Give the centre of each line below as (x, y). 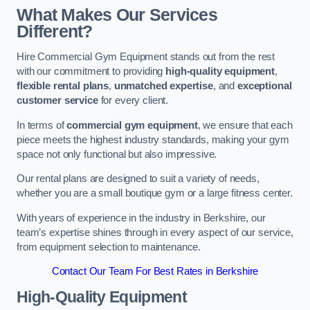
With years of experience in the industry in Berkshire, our (141, 218)
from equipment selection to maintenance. (109, 247)
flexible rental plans (63, 86)
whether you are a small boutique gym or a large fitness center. (155, 193)
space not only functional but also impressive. (117, 154)
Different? (55, 31)
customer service (57, 101)
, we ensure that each (245, 125)
